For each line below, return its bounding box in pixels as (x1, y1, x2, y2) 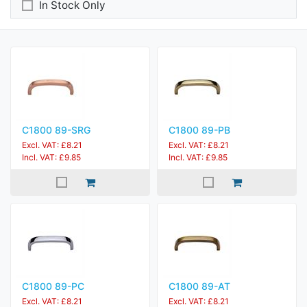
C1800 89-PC (22, 280, 84, 292)
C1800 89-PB (169, 124, 230, 136)
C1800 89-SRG (22, 124, 90, 136)
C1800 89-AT (169, 280, 230, 292)
